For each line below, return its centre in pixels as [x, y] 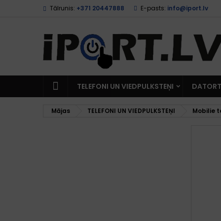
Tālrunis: [62, 8]
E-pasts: [153, 8]
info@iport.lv [188, 8]
